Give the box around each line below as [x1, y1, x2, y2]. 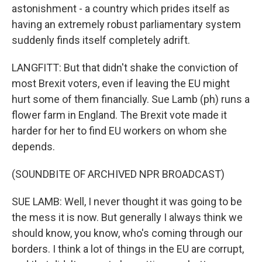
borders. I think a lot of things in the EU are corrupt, [12, 243, 244, 256]
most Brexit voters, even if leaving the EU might [12, 77, 230, 90]
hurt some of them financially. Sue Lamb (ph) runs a [12, 93, 250, 106]
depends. [12, 140, 55, 153]
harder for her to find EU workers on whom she [12, 125, 227, 137]
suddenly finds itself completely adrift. [12, 34, 190, 47]
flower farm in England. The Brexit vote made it [12, 109, 227, 122]
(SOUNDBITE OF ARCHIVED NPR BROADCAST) [12, 168, 225, 181]
